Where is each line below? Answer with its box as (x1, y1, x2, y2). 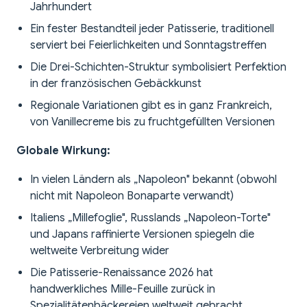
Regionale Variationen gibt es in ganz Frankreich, (30, 99, 272, 113)
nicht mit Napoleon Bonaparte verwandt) (30, 189, 234, 204)
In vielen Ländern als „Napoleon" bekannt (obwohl (30, 173, 277, 187)
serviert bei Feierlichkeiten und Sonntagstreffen (30, 38, 267, 53)
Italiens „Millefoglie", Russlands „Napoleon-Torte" (30, 211, 271, 225)
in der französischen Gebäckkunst (30, 77, 201, 91)
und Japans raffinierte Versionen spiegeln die (30, 228, 254, 242)
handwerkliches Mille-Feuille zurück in (30, 282, 215, 297)
